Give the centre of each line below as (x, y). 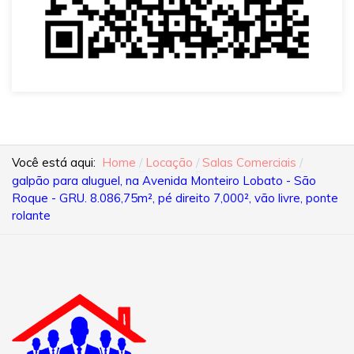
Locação (169, 163)
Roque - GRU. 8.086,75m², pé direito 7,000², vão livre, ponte (175, 198)
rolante (31, 216)
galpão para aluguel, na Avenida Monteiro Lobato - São (164, 181)
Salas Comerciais (249, 163)
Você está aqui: (57, 163)
